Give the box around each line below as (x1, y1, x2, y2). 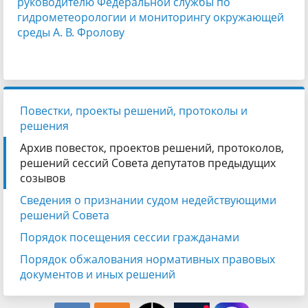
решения (20, 118, 69, 133)
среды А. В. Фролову (17, 24, 124, 40)
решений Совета (20, 207, 109, 223)
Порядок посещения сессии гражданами (20, 229, 239, 245)
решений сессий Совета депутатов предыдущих (20, 155, 276, 170)
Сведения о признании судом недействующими (20, 192, 276, 208)
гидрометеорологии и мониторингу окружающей (17, 9, 284, 25)
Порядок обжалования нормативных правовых (20, 251, 275, 267)
